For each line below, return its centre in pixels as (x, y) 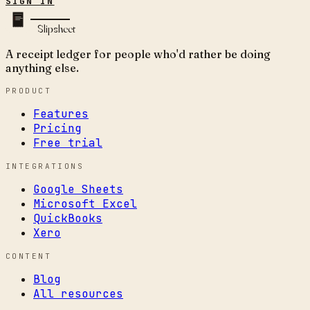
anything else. (42, 67)
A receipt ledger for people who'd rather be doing (138, 54)
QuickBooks (68, 218)
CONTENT (28, 256)
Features (61, 113)
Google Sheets (78, 189)
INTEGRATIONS (45, 166)
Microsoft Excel (85, 203)
